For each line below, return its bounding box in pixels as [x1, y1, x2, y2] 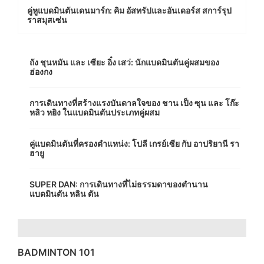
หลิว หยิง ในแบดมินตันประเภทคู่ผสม [29, 107, 160, 118]
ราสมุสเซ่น [27, 15, 67, 25]
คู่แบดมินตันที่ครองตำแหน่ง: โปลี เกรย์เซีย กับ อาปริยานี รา [29, 138, 239, 149]
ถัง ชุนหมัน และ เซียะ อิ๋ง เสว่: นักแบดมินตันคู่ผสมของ [29, 57, 219, 68]
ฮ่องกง [29, 67, 52, 77]
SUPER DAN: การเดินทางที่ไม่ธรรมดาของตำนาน [29, 179, 208, 190]
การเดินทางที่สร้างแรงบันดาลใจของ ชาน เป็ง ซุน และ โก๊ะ [29, 98, 239, 108]
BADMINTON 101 [18, 246, 95, 259]
